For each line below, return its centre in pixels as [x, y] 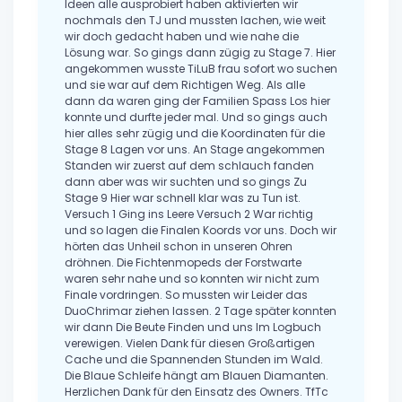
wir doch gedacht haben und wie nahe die [182, 37]
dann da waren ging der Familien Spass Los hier [197, 101]
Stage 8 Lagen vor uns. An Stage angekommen [195, 150]
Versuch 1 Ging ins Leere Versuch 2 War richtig [189, 214]
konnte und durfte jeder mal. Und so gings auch [196, 118]
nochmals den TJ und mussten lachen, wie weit [195, 21]
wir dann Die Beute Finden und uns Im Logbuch [193, 328]
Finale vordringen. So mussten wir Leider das [186, 295]
